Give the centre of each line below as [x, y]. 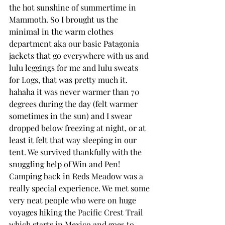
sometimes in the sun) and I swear [72, 116]
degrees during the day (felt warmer [74, 103]
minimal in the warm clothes [62, 31]
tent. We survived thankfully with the [76, 152]
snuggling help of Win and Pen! [66, 164]
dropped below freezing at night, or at [78, 128]
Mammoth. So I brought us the [65, 19]
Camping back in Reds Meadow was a [77, 176]
